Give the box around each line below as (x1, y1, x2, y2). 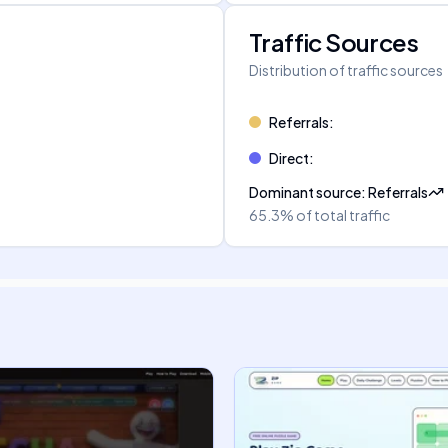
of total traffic (296, 206, 390, 224)
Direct (269, 149, 309, 167)
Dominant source (249, 183, 361, 201)
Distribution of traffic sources (249, 61, 443, 79)
